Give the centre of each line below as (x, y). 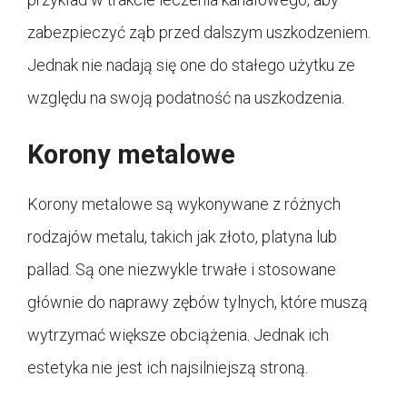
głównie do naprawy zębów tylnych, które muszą (198, 303)
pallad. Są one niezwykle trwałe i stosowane (182, 270)
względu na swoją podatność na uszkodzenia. (186, 98)
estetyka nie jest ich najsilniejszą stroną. (168, 368)
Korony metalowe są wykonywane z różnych (184, 204)
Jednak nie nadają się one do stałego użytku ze (191, 65)
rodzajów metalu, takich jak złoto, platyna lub (182, 237)
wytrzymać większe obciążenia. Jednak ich (178, 335)
